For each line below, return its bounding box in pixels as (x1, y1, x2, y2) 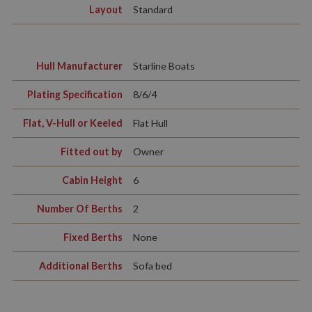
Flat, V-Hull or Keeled (22, 117, 123, 130)
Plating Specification (26, 88, 123, 101)
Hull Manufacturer (36, 60, 123, 72)
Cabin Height (61, 174, 123, 187)
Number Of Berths (36, 203, 123, 215)
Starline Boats (132, 60, 195, 72)
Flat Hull (132, 117, 168, 130)
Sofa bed (132, 260, 172, 272)
